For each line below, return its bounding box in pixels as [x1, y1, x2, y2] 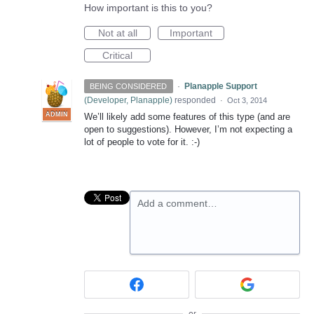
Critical [102, 50, 132, 61]
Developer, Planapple [87, 95, 170, 105]
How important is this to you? [84, 2, 212, 13]
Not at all [97, 27, 137, 39]
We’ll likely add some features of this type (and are [84, 111, 290, 122]
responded [172, 95, 218, 105]
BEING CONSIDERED [90, 82, 168, 90]
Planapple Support [184, 81, 257, 91]
